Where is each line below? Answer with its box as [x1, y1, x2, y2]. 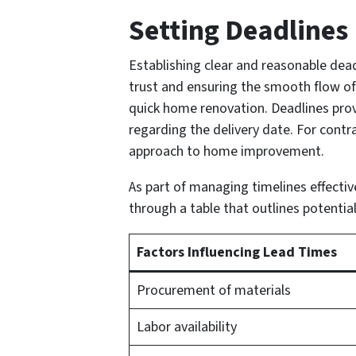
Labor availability [137, 317, 237, 338]
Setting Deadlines [129, 10, 348, 52]
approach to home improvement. [129, 141, 324, 162]
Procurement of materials [137, 281, 291, 301]
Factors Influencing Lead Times [137, 242, 337, 263]
